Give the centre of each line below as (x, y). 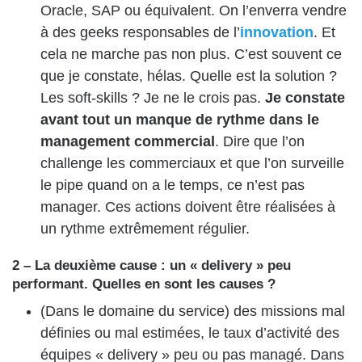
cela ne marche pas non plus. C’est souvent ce (191, 55)
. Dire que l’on (260, 142)
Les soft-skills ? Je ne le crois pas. (153, 98)
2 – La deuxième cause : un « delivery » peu (152, 266)
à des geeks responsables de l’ (140, 33)
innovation (277, 33)
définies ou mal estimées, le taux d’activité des (190, 333)
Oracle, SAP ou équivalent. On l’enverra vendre (194, 11)
